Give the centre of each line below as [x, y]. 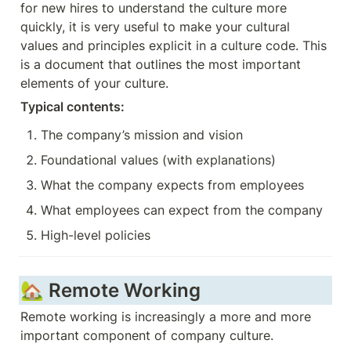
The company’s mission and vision [142, 135]
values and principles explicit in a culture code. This [174, 45]
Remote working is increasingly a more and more [166, 317]
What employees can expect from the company [182, 210]
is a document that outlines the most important [161, 64]
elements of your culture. [94, 83]
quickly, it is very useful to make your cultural [155, 27]
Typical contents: [74, 107]
